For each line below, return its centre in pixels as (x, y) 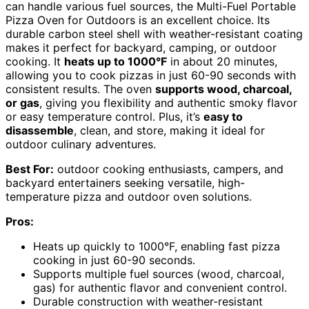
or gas (22, 103)
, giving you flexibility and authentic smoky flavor (168, 103)
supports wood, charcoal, (223, 89)
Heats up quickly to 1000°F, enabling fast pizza (157, 247)
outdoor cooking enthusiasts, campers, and (169, 169)
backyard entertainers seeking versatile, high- (125, 183)
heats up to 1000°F (116, 62)
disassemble (40, 131)
